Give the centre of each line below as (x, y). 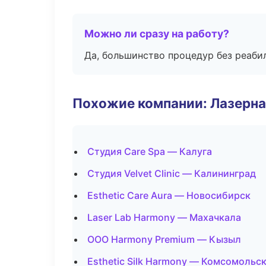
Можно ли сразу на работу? (157, 34)
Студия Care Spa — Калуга (150, 151)
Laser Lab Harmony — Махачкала (164, 217)
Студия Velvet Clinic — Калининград (172, 173)
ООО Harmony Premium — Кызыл (164, 239)
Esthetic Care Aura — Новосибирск (169, 195)
